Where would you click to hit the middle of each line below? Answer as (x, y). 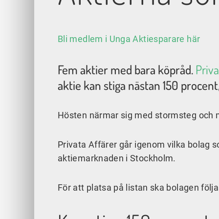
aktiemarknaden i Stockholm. (117, 158)
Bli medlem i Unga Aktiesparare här (129, 39)
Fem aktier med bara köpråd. (127, 70)
